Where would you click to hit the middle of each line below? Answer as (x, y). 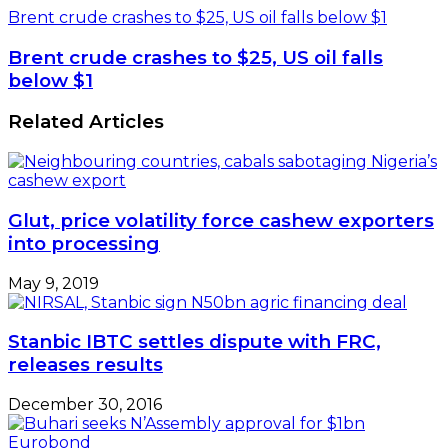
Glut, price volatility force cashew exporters (221, 220)
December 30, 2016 (85, 405)
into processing (84, 243)
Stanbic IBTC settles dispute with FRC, (194, 342)
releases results (85, 365)
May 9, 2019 (53, 283)
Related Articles (86, 122)
